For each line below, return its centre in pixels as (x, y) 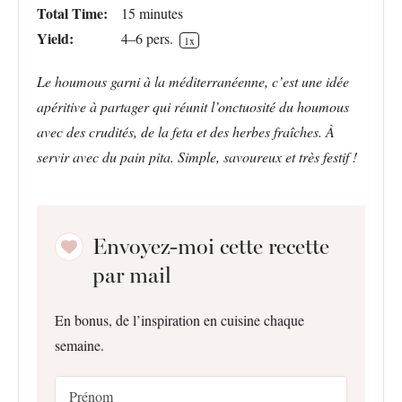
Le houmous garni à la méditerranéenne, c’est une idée (193, 81)
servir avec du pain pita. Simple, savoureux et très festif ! (197, 157)
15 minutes (152, 13)
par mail (132, 275)
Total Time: (72, 13)
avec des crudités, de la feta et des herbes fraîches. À (186, 131)
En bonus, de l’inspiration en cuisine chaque (179, 320)
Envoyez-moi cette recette (211, 246)
